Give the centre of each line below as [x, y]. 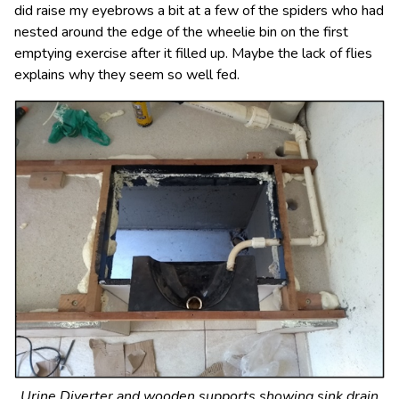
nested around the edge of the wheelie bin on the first [181, 32]
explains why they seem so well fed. [127, 74]
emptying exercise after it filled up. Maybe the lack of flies [193, 53]
